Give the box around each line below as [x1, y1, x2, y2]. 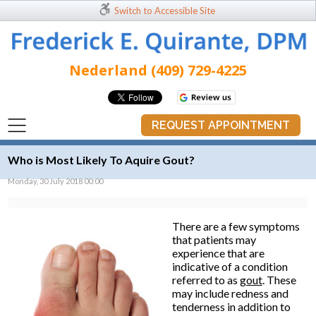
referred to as [171, 272, 240, 286]
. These [262, 272, 296, 286]
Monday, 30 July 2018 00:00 [8, 176, 104, 186]
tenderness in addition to [171, 299, 291, 313]
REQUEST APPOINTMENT [151, 119, 290, 133]
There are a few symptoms [171, 219, 300, 233]
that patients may [171, 232, 256, 246]
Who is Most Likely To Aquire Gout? [8, 153, 195, 167]
